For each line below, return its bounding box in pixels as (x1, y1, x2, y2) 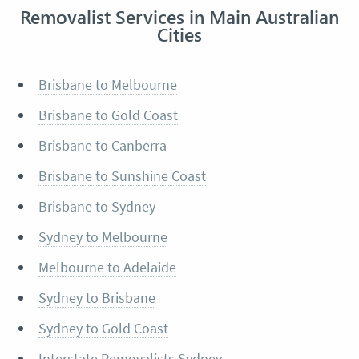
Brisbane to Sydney (38, 197, 155, 216)
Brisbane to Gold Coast (38, 106, 178, 125)
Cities (157, 22, 202, 47)
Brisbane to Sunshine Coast (38, 167, 206, 186)
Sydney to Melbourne (38, 228, 167, 247)
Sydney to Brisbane (38, 288, 155, 308)
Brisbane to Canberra (38, 136, 167, 155)
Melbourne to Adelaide (38, 258, 176, 277)
